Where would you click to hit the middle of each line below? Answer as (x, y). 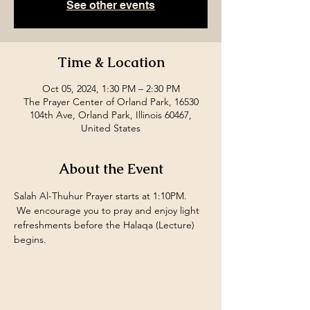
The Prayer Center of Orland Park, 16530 (111, 102)
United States (111, 128)
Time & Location (111, 62)
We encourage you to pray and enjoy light (108, 210)
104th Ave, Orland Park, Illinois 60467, (111, 115)
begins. (30, 239)
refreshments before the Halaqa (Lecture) (106, 225)
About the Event (111, 169)
